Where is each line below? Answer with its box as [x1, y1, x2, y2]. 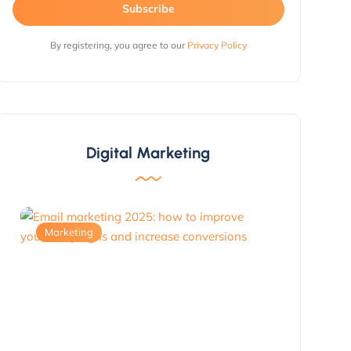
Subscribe [121, 2, 175, 16]
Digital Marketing [86, 143, 211, 162]
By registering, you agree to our [49, 38, 187, 51]
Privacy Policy [186, 38, 247, 51]
